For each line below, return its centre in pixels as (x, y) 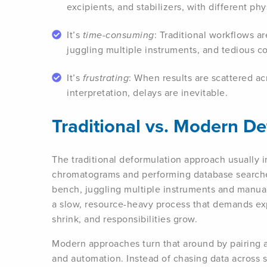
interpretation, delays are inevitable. (147, 93)
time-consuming (118, 35)
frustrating (105, 78)
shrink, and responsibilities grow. (125, 219)
